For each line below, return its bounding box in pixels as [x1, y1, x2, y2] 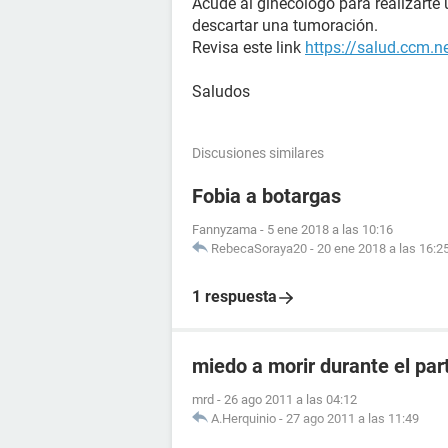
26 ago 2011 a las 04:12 [224, 392, 357, 407]
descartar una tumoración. [192, 16, 378, 35]
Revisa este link [192, 38, 305, 57]
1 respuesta [192, 287, 277, 306]
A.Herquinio [211, 411, 276, 426]
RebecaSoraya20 [211, 241, 307, 256]
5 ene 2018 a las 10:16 [267, 222, 393, 237]
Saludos [192, 82, 250, 101]
